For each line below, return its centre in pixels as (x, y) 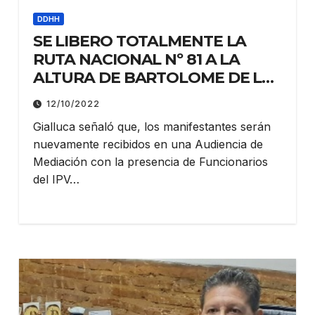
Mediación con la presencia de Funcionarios (150, 161)
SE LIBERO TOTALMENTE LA (140, 41)
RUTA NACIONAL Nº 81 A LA (136, 59)
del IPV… (56, 179)
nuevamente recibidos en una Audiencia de (148, 144)
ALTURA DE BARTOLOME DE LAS (157, 77)
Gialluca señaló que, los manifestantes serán (152, 126)
